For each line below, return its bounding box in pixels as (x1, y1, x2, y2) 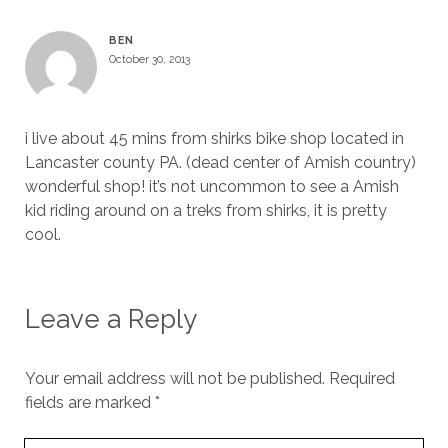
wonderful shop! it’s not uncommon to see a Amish (24, 177, 399, 196)
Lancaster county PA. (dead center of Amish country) (24, 153, 416, 172)
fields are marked (24, 393, 155, 412)
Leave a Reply (24, 304, 197, 334)
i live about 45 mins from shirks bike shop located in (24, 129, 404, 148)
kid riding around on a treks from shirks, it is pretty (24, 201, 387, 220)
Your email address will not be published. (24, 369, 325, 388)
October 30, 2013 (108, 53, 190, 65)
